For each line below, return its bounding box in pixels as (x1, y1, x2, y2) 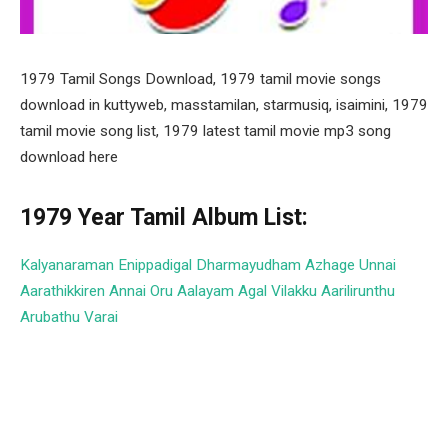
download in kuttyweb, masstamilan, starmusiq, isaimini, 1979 (20, 96, 428, 114)
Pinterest (170, 415, 233, 433)
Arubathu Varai (20, 308, 118, 327)
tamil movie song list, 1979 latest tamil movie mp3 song (20, 122, 391, 140)
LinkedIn (238, 415, 304, 433)
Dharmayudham (196, 256, 301, 275)
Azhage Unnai (305, 256, 396, 275)
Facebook (30, 415, 100, 433)
